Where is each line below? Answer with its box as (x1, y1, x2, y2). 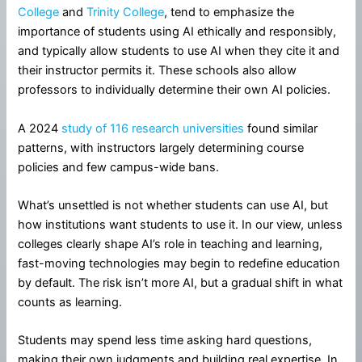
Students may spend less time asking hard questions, (18, 333, 313, 348)
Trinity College (86, 5, 165, 20)
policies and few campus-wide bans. (18, 159, 220, 175)
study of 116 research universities (61, 120, 245, 136)
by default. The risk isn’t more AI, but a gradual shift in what (18, 275, 343, 290)
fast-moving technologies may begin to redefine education (18, 255, 341, 271)
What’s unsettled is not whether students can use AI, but (18, 197, 329, 213)
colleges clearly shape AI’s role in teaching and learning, (18, 236, 323, 251)
